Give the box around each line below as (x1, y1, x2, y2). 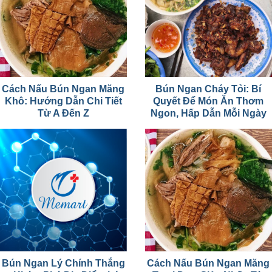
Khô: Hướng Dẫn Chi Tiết (5, 95, 122, 106)
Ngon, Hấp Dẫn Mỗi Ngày (151, 107, 267, 118)
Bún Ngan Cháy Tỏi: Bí (155, 83, 262, 94)
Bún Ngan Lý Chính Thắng (2, 257, 125, 268)
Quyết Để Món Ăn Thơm (153, 95, 264, 106)
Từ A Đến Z (38, 107, 89, 118)
